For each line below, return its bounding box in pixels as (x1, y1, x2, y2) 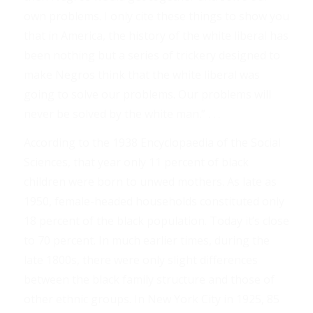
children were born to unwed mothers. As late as (23, 174, 277, 190)
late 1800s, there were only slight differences (23, 252, 258, 268)
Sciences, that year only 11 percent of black (23, 154, 249, 170)
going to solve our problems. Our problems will (23, 86, 271, 102)
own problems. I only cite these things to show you (23, 8, 289, 24)
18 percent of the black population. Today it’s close (23, 213, 289, 229)
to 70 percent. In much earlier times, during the (23, 233, 270, 249)
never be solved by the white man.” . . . (23, 105, 220, 122)
